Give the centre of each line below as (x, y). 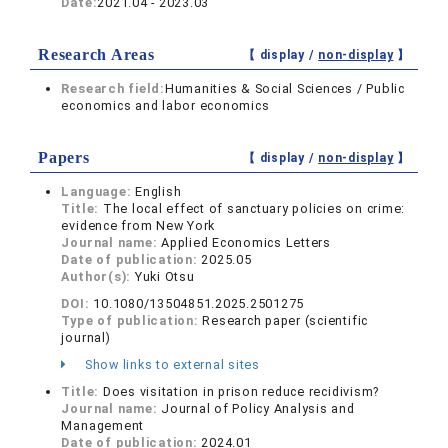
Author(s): (98, 276)
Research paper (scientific (285, 320)
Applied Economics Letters (246, 242)
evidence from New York (138, 225)
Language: (98, 191)
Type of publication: (132, 320)
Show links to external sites (170, 364)
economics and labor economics (165, 105)
